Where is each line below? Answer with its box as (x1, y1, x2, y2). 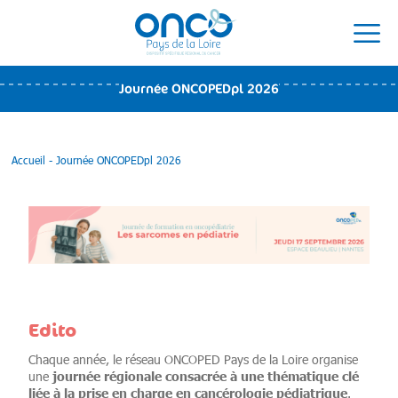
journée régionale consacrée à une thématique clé (49, 367, 360, 384)
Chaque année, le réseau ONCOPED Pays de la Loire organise (28, 351, 359, 367)
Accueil (11, 153, 45, 166)
